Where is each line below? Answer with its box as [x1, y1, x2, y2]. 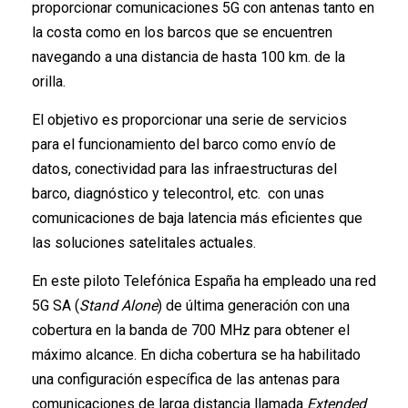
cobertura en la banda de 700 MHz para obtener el [32, 321, 350, 339]
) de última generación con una [158, 296, 350, 314]
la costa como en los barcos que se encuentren [32, 23, 332, 41]
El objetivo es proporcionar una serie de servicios [32, 110, 347, 128]
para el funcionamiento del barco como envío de [32, 135, 336, 153]
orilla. [32, 72, 66, 90]
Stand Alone [79, 296, 158, 314]
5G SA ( [32, 296, 79, 314]
